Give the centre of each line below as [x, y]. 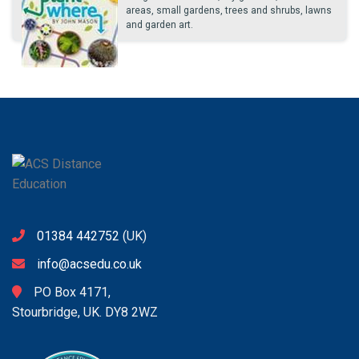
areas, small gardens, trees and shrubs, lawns [229, 10]
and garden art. [159, 25]
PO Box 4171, [72, 292]
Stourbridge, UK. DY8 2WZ [85, 312]
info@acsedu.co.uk [89, 264]
